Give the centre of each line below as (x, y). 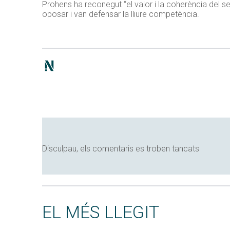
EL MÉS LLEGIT (101, 212)
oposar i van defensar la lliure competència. (121, 14)
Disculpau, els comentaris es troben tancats (121, 148)
